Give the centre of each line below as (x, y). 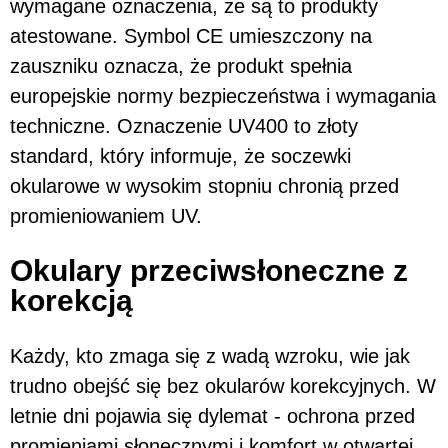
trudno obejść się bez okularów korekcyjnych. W (223, 385)
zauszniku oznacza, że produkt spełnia (181, 65)
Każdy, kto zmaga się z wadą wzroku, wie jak (210, 355)
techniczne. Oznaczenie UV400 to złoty (184, 125)
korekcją (71, 300)
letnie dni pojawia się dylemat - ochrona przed (212, 415)
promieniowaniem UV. (106, 215)
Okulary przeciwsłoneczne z (209, 270)
